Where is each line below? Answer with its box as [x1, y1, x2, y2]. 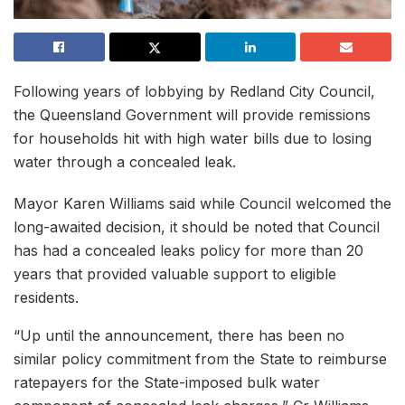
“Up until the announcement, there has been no [14, 326, 344, 344]
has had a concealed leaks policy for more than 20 [14, 241, 363, 259]
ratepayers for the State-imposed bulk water [14, 373, 320, 391]
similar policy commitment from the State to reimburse [14, 350, 387, 368]
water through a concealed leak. [14, 153, 236, 171]
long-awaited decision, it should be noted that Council [14, 218, 380, 236]
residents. [14, 288, 79, 306]
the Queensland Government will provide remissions [14, 106, 371, 124]
